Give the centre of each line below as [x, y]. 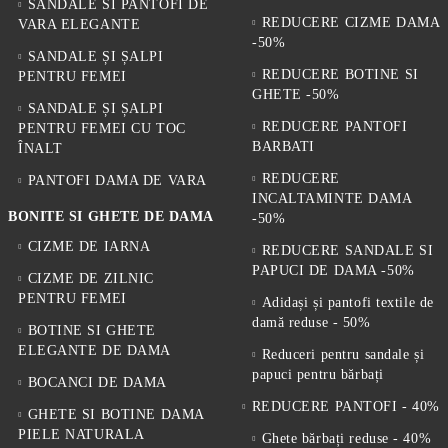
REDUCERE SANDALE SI [347, 250]
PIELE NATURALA [81, 434]
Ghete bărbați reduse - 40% [346, 438]
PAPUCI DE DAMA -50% [333, 270]
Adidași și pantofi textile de [347, 302]
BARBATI [283, 146]
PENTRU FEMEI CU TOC [102, 128]
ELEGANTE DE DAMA [94, 350]
